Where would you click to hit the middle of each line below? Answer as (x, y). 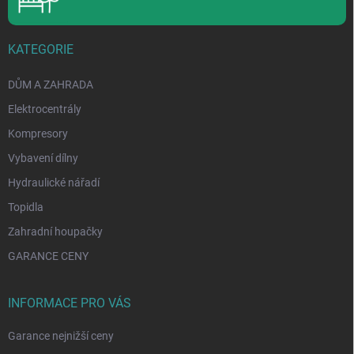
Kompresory (38, 134)
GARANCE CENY (48, 256)
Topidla (26, 207)
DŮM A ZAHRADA (51, 85)
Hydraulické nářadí (54, 183)
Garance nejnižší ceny (61, 336)
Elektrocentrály (45, 109)
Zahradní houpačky (55, 232)
